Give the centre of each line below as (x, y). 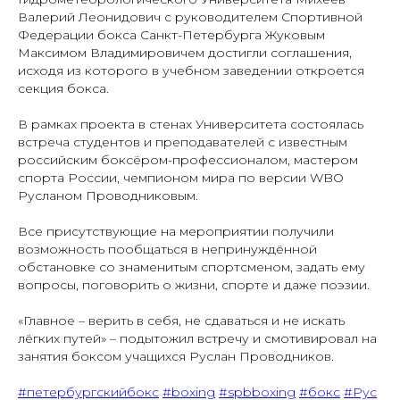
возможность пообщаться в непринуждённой (167, 249)
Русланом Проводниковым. (108, 195)
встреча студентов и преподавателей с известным (183, 142)
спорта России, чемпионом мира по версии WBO (181, 177)
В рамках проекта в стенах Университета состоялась (191, 124)
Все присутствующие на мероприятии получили (176, 231)
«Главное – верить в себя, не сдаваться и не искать (181, 320)
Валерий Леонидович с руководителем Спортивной (190, 17)
